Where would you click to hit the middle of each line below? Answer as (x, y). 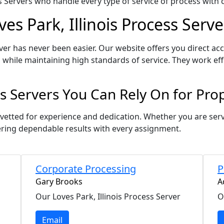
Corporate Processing (86, 169)
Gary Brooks (59, 181)
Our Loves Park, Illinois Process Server (108, 196)
